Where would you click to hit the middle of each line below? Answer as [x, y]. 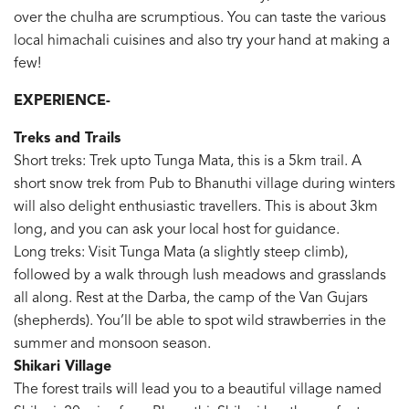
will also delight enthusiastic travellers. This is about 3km [196, 207]
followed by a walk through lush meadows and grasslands [200, 275]
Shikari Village [63, 367]
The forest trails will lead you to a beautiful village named [198, 389]
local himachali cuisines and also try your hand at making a [202, 41]
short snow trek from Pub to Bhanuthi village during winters [204, 184]
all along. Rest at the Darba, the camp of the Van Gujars [191, 298]
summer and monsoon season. [112, 344]
